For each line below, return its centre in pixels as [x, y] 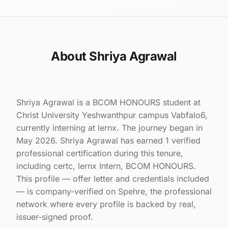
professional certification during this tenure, [100, 153]
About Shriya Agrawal [114, 56]
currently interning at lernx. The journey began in [109, 128]
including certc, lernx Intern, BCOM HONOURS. [106, 166]
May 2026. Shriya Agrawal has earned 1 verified [108, 141]
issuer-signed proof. [55, 217]
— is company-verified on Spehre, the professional [114, 192]
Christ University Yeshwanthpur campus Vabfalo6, [112, 115]
